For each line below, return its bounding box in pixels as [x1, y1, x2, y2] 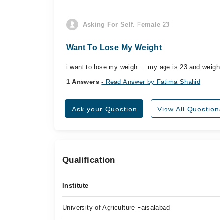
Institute [62, 182, 89, 189]
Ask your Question [71, 105, 137, 113]
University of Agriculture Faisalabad [62, 204, 170, 211]
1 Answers [66, 78, 102, 85]
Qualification [62, 155, 115, 165]
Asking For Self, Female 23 [82, 21, 170, 28]
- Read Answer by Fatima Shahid [101, 78, 201, 85]
